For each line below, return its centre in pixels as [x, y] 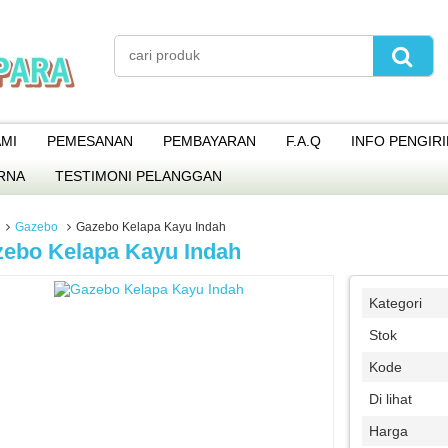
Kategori [395, 303]
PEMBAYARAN [209, 141]
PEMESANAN [90, 141]
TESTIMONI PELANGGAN [138, 176]
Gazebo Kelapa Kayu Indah [151, 227]
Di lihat [390, 399]
